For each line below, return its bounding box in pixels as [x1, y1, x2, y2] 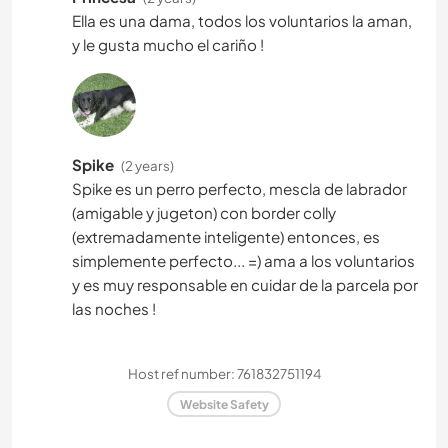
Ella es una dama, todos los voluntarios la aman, [72, 10, 412, 30]
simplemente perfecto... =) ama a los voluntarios [72, 250, 415, 270]
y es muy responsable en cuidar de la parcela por [72, 274, 418, 294]
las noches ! [72, 298, 156, 318]
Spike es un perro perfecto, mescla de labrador [72, 178, 407, 198]
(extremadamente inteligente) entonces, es [72, 226, 380, 246]
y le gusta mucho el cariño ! [72, 34, 264, 54]
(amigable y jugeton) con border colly [72, 202, 336, 222]
